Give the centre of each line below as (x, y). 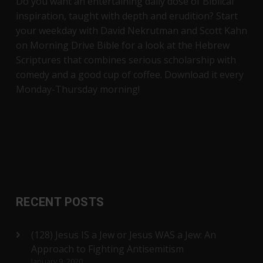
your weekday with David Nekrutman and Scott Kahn (131, 30)
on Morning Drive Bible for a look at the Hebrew (122, 45)
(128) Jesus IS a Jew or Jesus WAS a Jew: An (123, 235)
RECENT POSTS (60, 202)
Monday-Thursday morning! (77, 89)
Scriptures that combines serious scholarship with (126, 60)
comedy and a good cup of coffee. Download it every (129, 74)
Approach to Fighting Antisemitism (107, 249)
